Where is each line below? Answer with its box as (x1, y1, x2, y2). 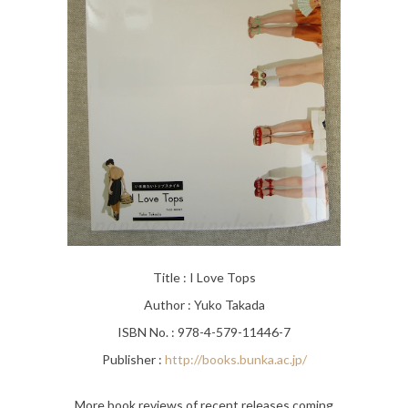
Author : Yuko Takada (143, 297, 265, 313)
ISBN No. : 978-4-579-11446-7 (117, 324, 291, 341)
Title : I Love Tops (152, 270, 256, 286)
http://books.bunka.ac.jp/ (164, 352, 307, 368)
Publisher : (101, 352, 165, 368)
